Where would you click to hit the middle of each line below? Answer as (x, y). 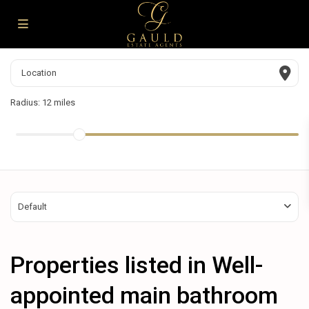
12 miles (59, 102)
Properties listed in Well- (137, 265)
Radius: (26, 102)
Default (32, 207)
